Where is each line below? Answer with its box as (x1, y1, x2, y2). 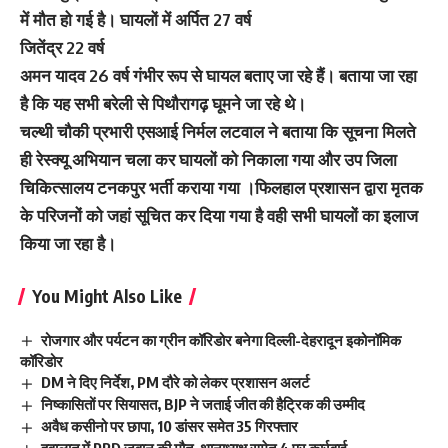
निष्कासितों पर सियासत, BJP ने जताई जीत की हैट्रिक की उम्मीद (41, 395, 366, 414)
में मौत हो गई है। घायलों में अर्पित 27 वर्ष (20, 8, 251, 30)
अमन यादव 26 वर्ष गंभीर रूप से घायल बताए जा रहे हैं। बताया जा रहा (20, 64, 417, 86)
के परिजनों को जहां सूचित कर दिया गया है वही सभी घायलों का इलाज (20, 204, 418, 226)
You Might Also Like (32, 284, 182, 307)
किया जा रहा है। (20, 232, 116, 254)
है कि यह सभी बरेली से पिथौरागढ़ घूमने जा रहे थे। (20, 92, 306, 114)
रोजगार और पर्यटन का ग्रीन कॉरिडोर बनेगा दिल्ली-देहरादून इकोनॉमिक (41, 330, 402, 349)
